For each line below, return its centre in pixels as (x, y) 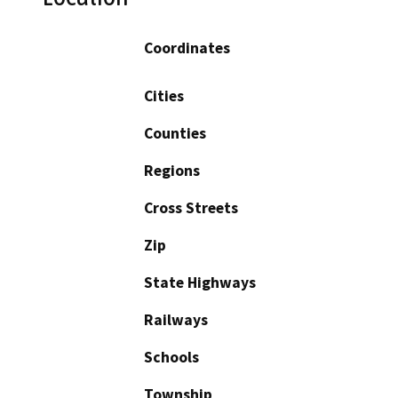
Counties (175, 133)
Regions (172, 170)
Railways (176, 319)
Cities (164, 96)
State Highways (200, 282)
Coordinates (187, 48)
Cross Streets (191, 207)
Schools (171, 357)
